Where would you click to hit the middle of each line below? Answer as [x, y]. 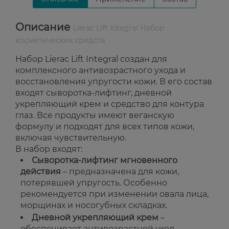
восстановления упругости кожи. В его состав [114, 82]
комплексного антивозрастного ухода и [100, 70]
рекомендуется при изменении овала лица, [114, 194]
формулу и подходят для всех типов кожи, [105, 127]
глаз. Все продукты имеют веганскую [95, 115]
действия [41, 171]
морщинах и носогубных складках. [94, 205]
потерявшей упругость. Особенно [94, 183]
